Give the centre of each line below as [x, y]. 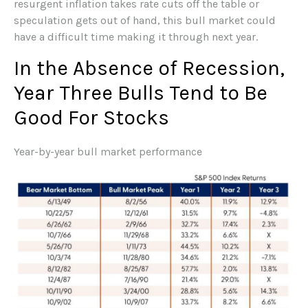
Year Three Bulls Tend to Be [141, 92]
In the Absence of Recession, [149, 68]
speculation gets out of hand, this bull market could [145, 20]
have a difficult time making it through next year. [136, 36]
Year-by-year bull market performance [108, 151]
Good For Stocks [91, 117]
